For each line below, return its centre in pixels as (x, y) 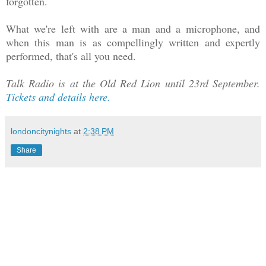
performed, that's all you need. (71, 56)
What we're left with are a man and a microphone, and (133, 28)
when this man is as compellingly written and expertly (133, 42)
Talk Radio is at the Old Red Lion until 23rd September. (133, 83)
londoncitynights (41, 131)
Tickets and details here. (58, 96)
